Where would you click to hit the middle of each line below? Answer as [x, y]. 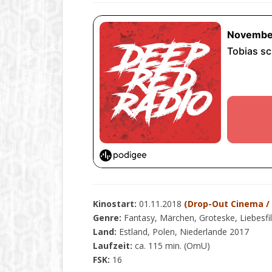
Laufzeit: [113, 246]
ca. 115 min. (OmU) [171, 246]
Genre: [108, 218]
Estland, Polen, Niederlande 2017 [184, 232]
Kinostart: [115, 204]
